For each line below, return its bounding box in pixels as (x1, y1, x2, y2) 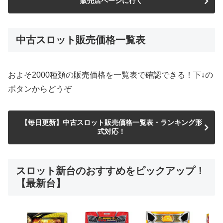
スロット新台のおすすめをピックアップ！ (16, 165, 205, 176)
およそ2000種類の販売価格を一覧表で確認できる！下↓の (8, 70, 213, 79)
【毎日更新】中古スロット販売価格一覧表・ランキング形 (21, 118, 202, 126)
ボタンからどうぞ (8, 84, 72, 93)
